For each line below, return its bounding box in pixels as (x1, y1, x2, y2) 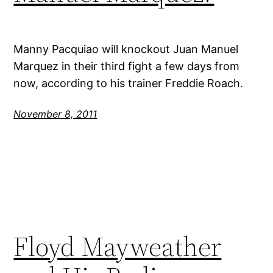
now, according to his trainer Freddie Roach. (13, 77, 244, 90)
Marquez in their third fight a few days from (13, 60, 240, 73)
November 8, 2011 (13, 108, 97, 121)
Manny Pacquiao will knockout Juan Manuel (13, 43, 239, 56)
